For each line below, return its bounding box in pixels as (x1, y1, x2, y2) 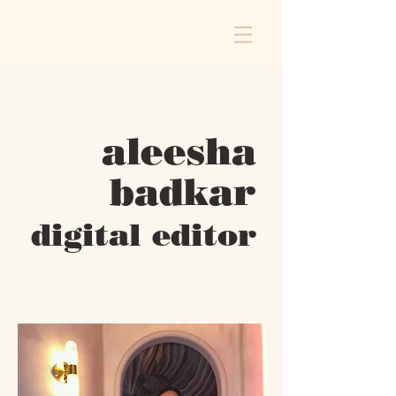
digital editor (31, 216, 256, 254)
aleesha (102, 129, 256, 174)
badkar (110, 170, 256, 215)
